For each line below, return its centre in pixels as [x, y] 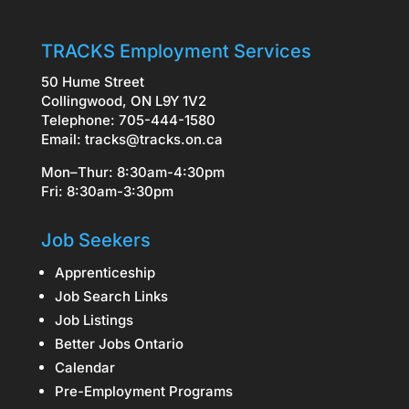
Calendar [84, 367]
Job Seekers [95, 240]
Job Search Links [111, 296]
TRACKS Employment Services [176, 51]
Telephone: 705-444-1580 [128, 120]
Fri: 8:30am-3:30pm [107, 191]
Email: [63, 139]
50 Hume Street [92, 82]
